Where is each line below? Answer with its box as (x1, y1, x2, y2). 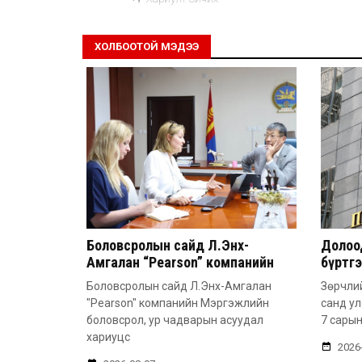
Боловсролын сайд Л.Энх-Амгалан (86, 280, 271, 293)
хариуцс (86, 330, 130, 344)
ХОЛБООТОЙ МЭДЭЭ (95, 40, 199, 53)
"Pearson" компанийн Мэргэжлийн (86, 297, 269, 310)
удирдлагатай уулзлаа (86, 271, 226, 288)
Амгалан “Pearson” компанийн (86, 254, 274, 271)
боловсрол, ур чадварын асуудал (86, 314, 263, 327)
